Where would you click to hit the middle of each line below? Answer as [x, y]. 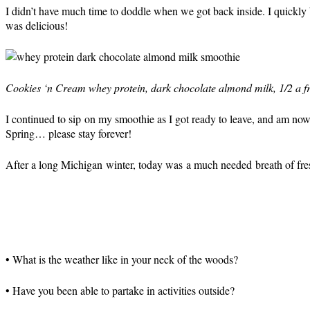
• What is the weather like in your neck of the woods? [122, 259]
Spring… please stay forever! [69, 133]
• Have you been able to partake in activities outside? [120, 290]
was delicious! [37, 25]
